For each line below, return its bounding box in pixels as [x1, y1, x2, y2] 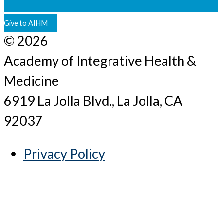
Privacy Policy [23, 145, 105, 162]
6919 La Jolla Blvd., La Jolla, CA [4, 92, 182, 109]
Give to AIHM [4, 18, 48, 27]
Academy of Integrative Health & [4, 52, 196, 69]
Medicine [4, 72, 59, 89]
